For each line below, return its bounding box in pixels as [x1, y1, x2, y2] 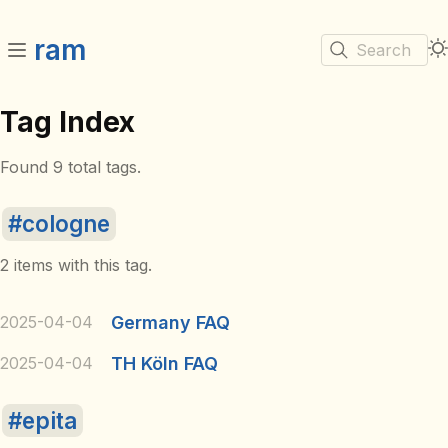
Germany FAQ [110, 312, 230, 334]
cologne [21, 210, 110, 238]
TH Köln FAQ [110, 353, 218, 375]
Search [356, 39, 411, 60]
